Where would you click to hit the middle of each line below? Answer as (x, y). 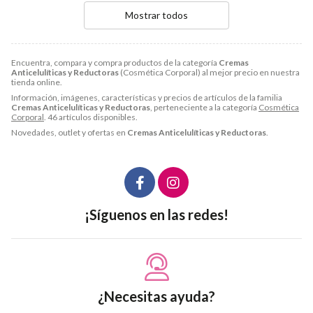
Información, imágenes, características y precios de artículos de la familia (147, 97)
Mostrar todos (156, 15)
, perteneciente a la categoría (204, 107)
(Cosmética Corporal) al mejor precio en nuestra (209, 72)
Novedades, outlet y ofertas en (69, 132)
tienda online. (37, 82)
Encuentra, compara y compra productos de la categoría (115, 62)
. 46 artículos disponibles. (91, 117)
